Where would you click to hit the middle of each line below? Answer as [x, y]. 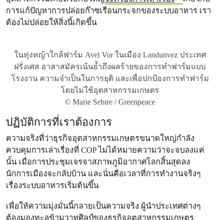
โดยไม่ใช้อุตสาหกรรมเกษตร [110, 90]
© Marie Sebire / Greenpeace [110, 102]
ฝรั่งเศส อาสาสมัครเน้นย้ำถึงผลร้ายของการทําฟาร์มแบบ [110, 67]
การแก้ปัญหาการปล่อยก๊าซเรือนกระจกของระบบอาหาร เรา [109, 11]
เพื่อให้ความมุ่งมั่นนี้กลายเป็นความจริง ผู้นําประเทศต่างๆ [103, 206]
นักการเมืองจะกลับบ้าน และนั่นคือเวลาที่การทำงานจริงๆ [103, 174]
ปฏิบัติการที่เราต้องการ [59, 122]
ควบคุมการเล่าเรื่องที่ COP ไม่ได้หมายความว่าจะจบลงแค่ [105, 150]
